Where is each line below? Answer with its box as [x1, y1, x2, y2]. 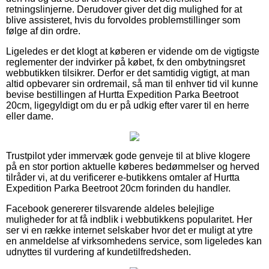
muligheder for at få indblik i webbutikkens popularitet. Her [6, 214, 252, 225]
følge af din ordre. [6, 25, 80, 36]
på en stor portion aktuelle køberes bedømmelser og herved [6, 161, 259, 172]
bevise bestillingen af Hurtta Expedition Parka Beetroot [6, 89, 238, 100]
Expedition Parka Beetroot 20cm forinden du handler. [6, 183, 231, 193]
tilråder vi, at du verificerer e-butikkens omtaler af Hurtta [6, 172, 240, 183]
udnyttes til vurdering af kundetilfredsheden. [6, 246, 191, 257]
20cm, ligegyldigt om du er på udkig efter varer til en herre [6, 100, 249, 110]
